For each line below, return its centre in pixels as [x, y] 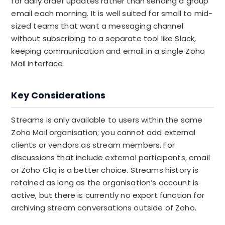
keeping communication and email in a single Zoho [108, 51]
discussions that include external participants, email [110, 157]
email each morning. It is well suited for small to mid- [112, 13]
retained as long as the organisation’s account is [105, 183]
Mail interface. [38, 64]
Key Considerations [59, 95]
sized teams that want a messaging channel [97, 26]
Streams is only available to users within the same [107, 120]
